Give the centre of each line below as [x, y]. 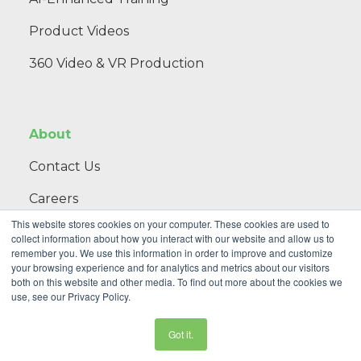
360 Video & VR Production [116, 63]
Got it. [180, 334]
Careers [54, 198]
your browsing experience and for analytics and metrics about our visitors [170, 267]
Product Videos [79, 31]
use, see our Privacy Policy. [71, 296]
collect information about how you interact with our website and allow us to [173, 238]
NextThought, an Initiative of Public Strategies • [161, 295]
